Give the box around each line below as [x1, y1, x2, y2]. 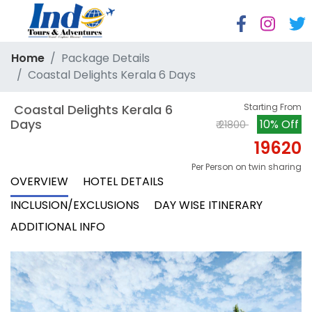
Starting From [244, 101, 302, 113]
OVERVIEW [10, 173, 68, 189]
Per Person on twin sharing [192, 161, 302, 173]
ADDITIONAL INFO [10, 219, 105, 235]
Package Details [61, 50, 150, 66]
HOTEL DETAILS [83, 173, 164, 189]
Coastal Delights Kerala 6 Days [28, 67, 196, 83]
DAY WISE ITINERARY [154, 197, 263, 213]
